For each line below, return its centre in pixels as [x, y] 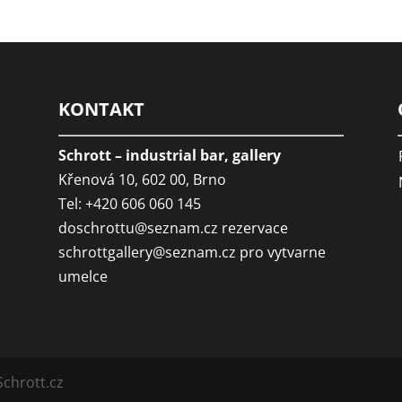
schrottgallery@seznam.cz [147, 252]
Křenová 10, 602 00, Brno [142, 179]
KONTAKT [101, 109]
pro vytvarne [280, 252]
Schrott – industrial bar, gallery [169, 155]
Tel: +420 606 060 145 [129, 203]
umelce [83, 276]
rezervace [253, 227]
